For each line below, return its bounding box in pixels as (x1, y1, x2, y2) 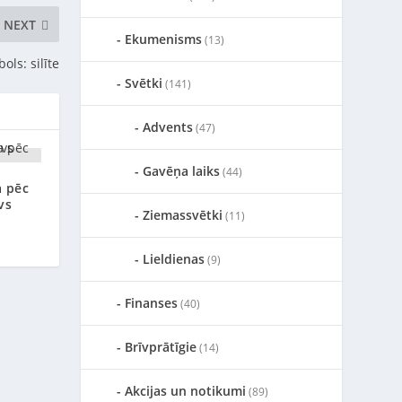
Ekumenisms (125, 31, 203, 48)
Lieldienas (143, 250, 205, 267)
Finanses (125, 294, 179, 311)
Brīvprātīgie (125, 338, 197, 355)
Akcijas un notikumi (125, 382, 247, 399)
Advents (143, 118, 194, 135)
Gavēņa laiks (143, 162, 221, 179)
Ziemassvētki (143, 206, 223, 223)
